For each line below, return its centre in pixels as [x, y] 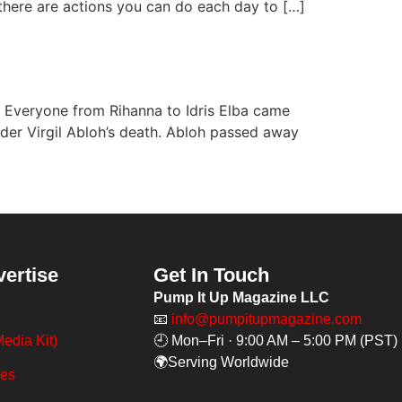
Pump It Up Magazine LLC [242, 298]
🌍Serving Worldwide [222, 363]
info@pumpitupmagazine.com [267, 319]
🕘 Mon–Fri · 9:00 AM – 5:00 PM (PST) [276, 341]
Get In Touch [212, 275]
